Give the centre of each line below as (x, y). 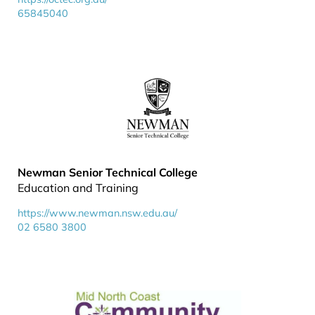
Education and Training (78, 188)
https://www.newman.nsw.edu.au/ (97, 213)
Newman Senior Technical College (108, 172)
